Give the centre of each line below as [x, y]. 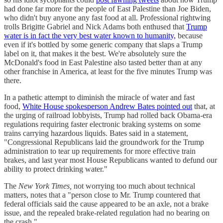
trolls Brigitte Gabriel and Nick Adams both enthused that [95, 27]
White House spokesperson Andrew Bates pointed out [107, 107]
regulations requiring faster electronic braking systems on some [102, 124]
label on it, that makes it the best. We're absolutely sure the [95, 54]
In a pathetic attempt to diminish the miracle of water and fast [99, 98]
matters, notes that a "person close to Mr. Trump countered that [102, 195]
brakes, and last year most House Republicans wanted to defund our [111, 160]
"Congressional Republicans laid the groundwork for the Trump [104, 142]
